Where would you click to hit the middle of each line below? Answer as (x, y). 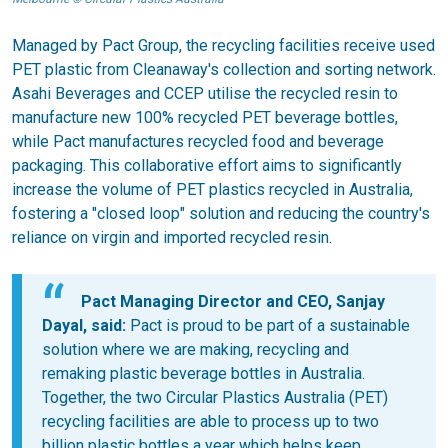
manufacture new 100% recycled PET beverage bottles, (205, 117)
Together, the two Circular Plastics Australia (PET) (215, 398)
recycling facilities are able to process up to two (210, 422)
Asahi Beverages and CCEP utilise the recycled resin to (205, 93)
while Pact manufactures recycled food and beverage (198, 141)
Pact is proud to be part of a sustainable (268, 326)
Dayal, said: (84, 326)
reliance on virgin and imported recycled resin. (172, 237)
